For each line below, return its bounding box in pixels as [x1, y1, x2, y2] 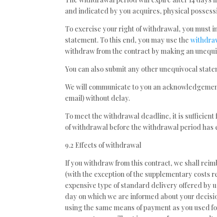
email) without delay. [65, 93, 130, 103]
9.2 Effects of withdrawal [65, 140, 142, 150]
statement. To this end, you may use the [65, 35, 191, 45]
